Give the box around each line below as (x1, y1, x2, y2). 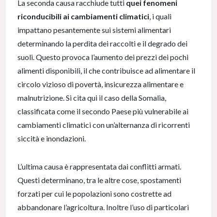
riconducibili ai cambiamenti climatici (17, 12, 149, 21)
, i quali (149, 12, 171, 21)
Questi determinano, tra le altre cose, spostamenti (17, 175, 181, 185)
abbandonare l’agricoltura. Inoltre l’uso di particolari (17, 202, 189, 212)
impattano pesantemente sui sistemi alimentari (17, 25, 171, 35)
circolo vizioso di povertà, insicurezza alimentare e (17, 79, 184, 89)
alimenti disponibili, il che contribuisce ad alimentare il (17, 66, 195, 76)
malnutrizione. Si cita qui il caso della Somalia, (17, 93, 166, 103)
